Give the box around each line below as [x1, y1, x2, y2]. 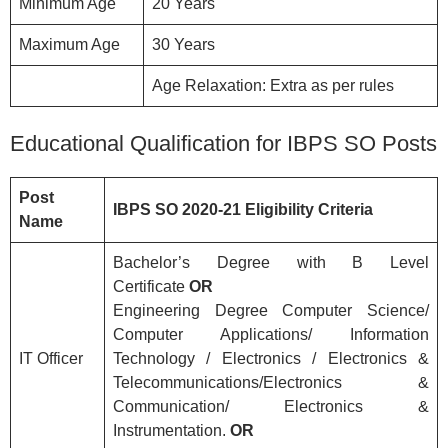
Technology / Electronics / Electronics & [113, 349, 429, 367]
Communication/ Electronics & [113, 397, 429, 415]
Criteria [318, 200, 373, 218]
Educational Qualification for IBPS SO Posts [10, 130, 437, 156]
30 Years [152, 35, 215, 53]
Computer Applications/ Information [113, 325, 429, 343]
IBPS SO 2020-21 [113, 200, 241, 218]
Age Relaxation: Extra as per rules [152, 76, 394, 94]
